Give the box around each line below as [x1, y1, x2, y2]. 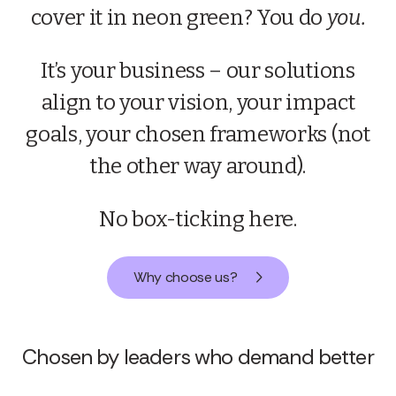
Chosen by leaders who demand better [22, 343, 374, 370]
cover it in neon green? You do [30, 5, 327, 30]
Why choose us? [133, 268, 238, 286]
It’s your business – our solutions [41, 58, 355, 83]
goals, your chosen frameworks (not [26, 122, 370, 147]
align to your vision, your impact [41, 90, 355, 115]
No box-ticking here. [99, 207, 297, 232]
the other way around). [90, 154, 306, 179]
